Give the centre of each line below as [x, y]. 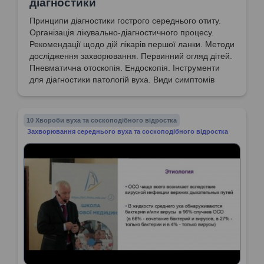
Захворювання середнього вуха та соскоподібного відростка [128, 132]
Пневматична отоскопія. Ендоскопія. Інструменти [125, 67]
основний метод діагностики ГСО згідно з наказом [126, 103]
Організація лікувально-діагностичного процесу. [122, 32]
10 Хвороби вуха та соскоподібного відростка [102, 120]
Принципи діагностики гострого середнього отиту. [125, 20]
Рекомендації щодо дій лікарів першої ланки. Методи [132, 44]
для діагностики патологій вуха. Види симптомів [122, 79]
